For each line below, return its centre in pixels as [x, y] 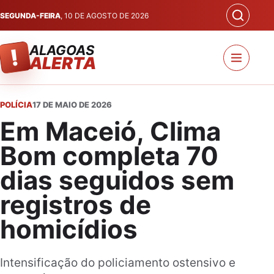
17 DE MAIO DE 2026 [72, 105]
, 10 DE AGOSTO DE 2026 [105, 15]
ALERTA [63, 63]
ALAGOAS [62, 50]
